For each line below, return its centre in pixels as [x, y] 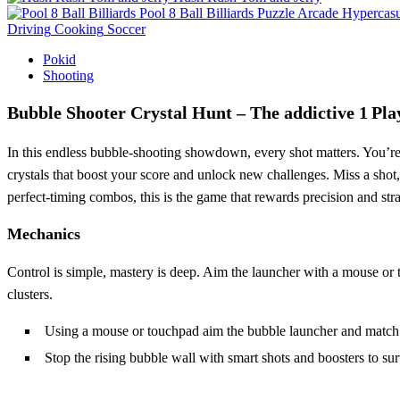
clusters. [30, 294]
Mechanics [44, 233]
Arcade [318, 12]
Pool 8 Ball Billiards [196, 12]
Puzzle [276, 12]
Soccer [126, 29]
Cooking [79, 29]
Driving [29, 29]
